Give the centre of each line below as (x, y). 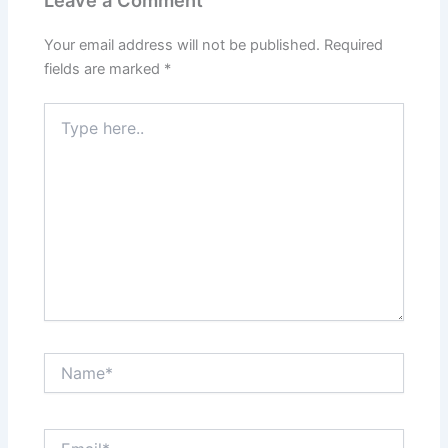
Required (354, 45)
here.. (62, 132)
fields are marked (104, 69)
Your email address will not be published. (182, 45)
